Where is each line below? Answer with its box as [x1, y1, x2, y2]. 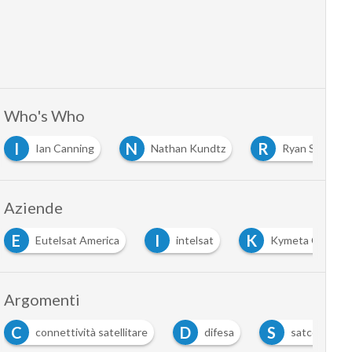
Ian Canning [35, 141, 94, 156]
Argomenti [3, 290, 80, 310]
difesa [203, 325, 234, 339]
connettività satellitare [35, 325, 148, 339]
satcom [290, 325, 327, 339]
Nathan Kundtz [150, 141, 225, 156]
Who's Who [3, 106, 85, 126]
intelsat [175, 233, 214, 247]
